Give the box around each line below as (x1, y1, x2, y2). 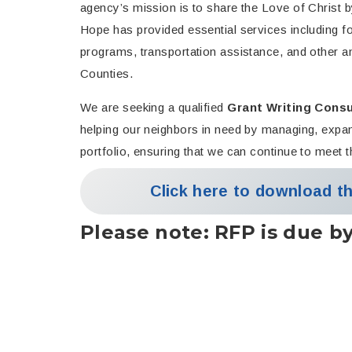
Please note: (80, 220, 215, 244)
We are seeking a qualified (80, 100, 228, 114)
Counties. (80, 66, 134, 80)
